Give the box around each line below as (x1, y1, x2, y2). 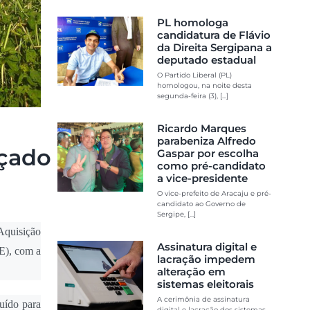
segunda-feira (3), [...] (156, 91, 228, 100)
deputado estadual (156, 53, 256, 66)
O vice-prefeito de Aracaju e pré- (156, 188, 271, 198)
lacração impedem (156, 252, 255, 266)
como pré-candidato (156, 158, 266, 172)
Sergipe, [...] (156, 209, 196, 219)
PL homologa (156, 15, 228, 29)
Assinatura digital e (156, 239, 257, 253)
